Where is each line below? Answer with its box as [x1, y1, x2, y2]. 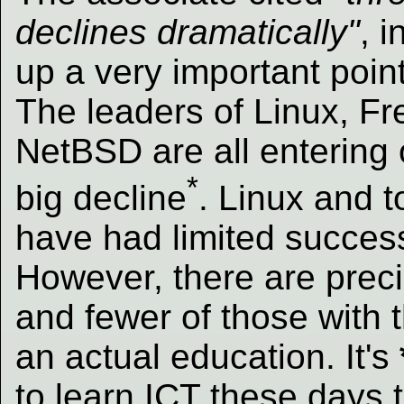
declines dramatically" [15, 12, 360, 51]
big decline [15, 178, 187, 217]
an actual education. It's [15, 336, 399, 376]
